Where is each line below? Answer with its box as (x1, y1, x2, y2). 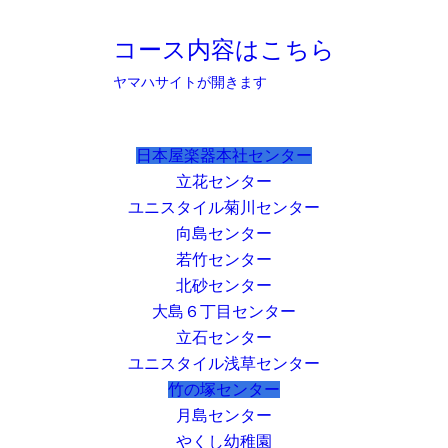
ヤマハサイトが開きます (112, 74, 267, 90)
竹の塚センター (168, 380, 280, 398)
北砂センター (176, 276, 272, 294)
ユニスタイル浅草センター (128, 354, 320, 372)
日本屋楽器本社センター (136, 146, 312, 164)
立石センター (176, 328, 272, 346)
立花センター (176, 172, 272, 190)
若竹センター (176, 250, 272, 268)
